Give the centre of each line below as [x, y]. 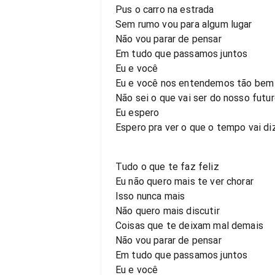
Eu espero [137, 113]
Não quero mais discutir [168, 211]
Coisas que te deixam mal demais [189, 226]
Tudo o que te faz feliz [167, 167]
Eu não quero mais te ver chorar [184, 181]
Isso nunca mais [150, 196]
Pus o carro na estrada [165, 10]
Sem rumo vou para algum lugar [184, 24]
